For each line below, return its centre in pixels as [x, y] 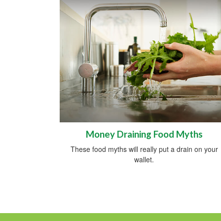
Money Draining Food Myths [144, 134]
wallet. [144, 160]
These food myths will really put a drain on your [144, 149]
